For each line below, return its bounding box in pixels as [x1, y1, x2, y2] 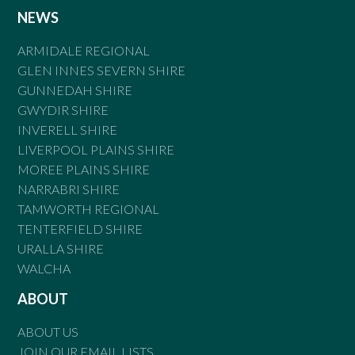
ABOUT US [17, 323, 79, 339]
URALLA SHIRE [17, 240, 105, 256]
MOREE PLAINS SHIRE [17, 161, 151, 177]
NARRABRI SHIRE [17, 181, 120, 197]
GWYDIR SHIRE [17, 101, 109, 117]
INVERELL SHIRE [17, 121, 118, 137]
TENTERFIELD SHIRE [17, 220, 143, 236]
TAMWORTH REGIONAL [17, 200, 160, 216]
